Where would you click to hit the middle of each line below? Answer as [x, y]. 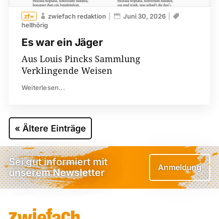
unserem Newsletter [56, 173]
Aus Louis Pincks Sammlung [81, 58]
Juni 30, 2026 [144, 16]
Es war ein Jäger [62, 42]
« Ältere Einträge [50, 128]
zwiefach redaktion [77, 16]
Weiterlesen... [43, 87]
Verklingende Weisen [67, 70]
